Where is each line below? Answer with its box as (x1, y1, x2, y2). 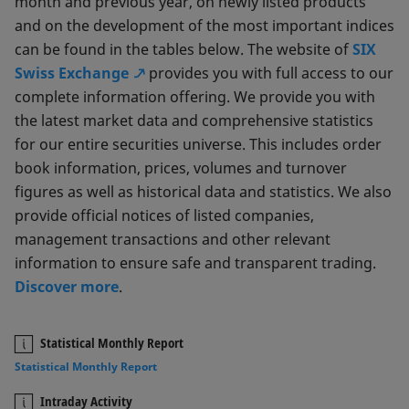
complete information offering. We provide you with (15, 87, 375, 107)
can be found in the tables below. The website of (15, 39, 352, 59)
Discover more (15, 277, 119, 297)
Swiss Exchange (15, 63, 129, 83)
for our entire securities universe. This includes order (15, 134, 382, 154)
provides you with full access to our (145, 63, 393, 83)
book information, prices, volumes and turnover (15, 158, 347, 178)
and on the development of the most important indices (15, 16, 394, 36)
